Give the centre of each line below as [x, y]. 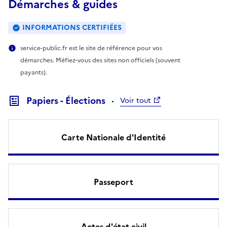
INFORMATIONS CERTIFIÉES [72, 27]
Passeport [113, 182]
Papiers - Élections [66, 100]
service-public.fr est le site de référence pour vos [91, 48]
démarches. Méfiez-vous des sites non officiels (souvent [100, 60]
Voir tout [136, 100]
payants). [34, 72]
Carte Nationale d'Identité [113, 137]
